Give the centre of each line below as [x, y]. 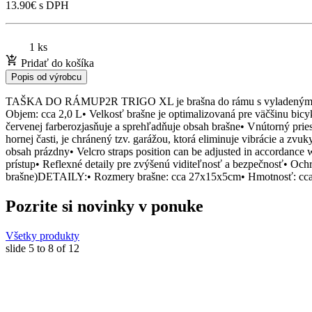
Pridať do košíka [56, 63]
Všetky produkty [42, 235]
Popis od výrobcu [46, 77]
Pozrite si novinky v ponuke [104, 206]
